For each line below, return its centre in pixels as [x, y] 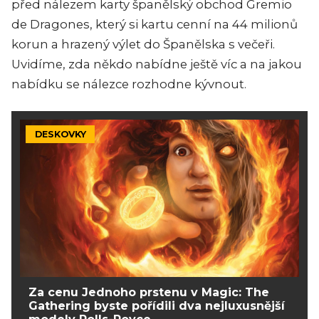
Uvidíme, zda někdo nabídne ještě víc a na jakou [157, 64]
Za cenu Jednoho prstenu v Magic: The [149, 292]
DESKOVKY [60, 134]
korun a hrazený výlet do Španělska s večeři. [143, 45]
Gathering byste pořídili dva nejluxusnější [157, 305]
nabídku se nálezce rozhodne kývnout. [129, 84]
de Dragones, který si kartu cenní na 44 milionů [155, 25]
